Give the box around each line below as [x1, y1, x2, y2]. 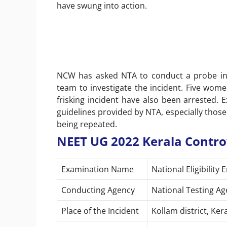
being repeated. [57, 118, 117, 130]
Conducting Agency [61, 184, 135, 196]
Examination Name [61, 163, 134, 175]
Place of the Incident [61, 205, 139, 216]
